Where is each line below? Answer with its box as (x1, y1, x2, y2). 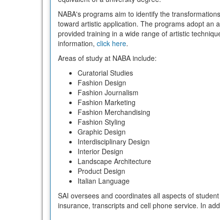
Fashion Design (78, 78, 126, 88)
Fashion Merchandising (78, 107, 150, 117)
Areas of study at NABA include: (58, 53, 157, 63)
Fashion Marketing (78, 97, 136, 108)
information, (58, 38, 97, 49)
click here (97, 38, 126, 49)
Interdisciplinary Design (78, 137, 150, 147)
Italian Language (78, 176, 130, 186)
